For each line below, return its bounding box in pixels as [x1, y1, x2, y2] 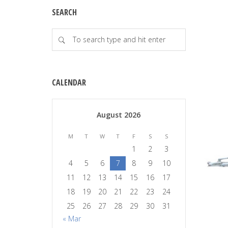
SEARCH [52, 7, 77, 18]
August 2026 [97, 110, 140, 120]
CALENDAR [52, 77, 86, 88]
